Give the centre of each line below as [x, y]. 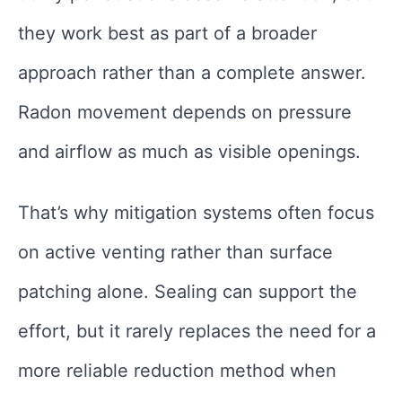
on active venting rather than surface [175, 253]
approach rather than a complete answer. [192, 73]
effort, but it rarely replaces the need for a [197, 332]
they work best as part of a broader [167, 34]
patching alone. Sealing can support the [188, 292]
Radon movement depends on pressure [185, 113]
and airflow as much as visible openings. [189, 152]
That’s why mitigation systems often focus [196, 213]
